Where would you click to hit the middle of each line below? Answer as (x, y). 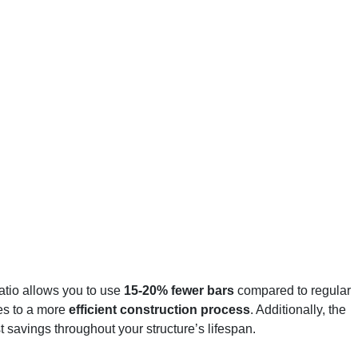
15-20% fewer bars (179, 290)
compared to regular (292, 290)
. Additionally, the (298, 310)
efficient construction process (159, 310)
